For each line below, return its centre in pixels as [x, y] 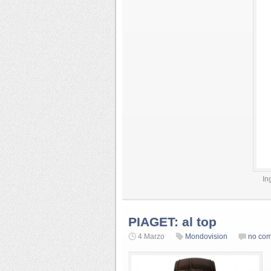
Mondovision [206, 236]
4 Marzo [151, 236]
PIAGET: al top [172, 221]
